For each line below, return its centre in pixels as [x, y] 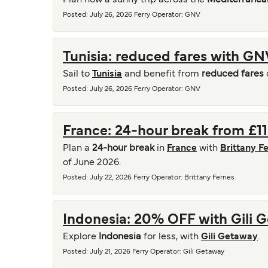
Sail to [77, 74]
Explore [81, 237]
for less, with [172, 237]
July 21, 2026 [110, 252]
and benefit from [162, 74]
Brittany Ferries [209, 178]
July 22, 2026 [111, 178]
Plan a [77, 148]
